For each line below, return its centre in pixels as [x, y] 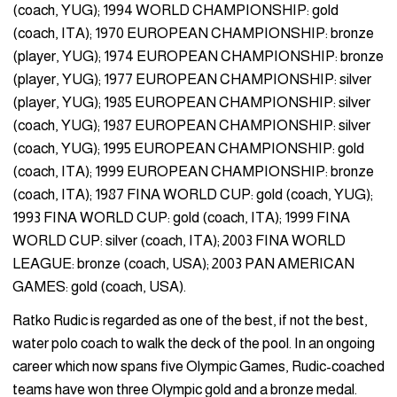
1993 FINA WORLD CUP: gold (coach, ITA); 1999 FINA [181, 217]
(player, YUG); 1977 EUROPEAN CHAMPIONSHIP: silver [192, 79]
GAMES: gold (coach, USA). [99, 286]
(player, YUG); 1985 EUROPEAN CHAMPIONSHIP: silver [191, 102]
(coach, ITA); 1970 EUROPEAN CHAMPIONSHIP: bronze [193, 33]
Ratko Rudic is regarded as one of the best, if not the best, [190, 321]
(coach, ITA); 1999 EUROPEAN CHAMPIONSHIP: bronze [193, 171]
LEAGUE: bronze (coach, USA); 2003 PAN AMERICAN [183, 263]
